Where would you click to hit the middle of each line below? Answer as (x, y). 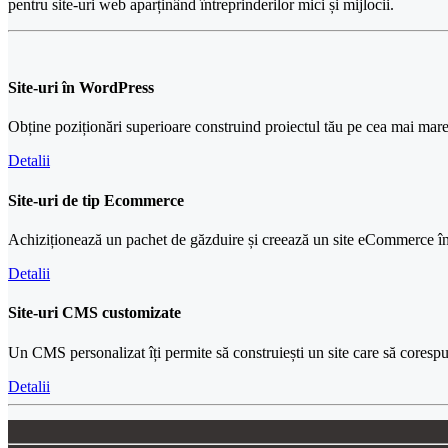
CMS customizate (121, 313)
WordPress (116, 88)
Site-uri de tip (56, 200)
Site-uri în (43, 88)
